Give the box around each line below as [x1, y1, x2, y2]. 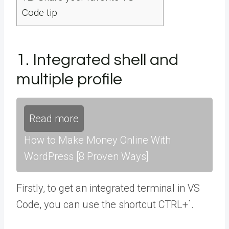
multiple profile [16, 71, 122, 88]
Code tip [22, 6, 57, 18]
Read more [29, 112, 79, 125]
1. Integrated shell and [16, 51, 178, 68]
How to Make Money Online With [24, 133, 171, 146]
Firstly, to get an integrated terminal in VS [16, 181, 200, 194]
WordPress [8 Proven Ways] [24, 150, 149, 163]
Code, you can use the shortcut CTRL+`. [16, 198, 194, 211]
